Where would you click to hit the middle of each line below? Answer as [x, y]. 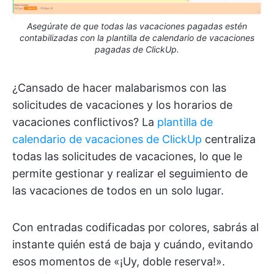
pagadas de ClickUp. [137, 49]
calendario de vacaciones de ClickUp [107, 139]
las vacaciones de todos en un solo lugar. [118, 190]
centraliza [229, 139]
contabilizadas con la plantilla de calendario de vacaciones [137, 37]
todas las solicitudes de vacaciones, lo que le [127, 156]
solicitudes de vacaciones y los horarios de [122, 105]
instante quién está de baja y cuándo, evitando [133, 244]
